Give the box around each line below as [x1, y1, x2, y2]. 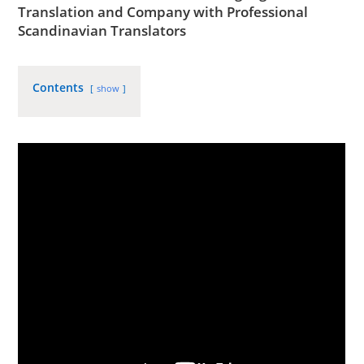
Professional [227, 2, 309, 21]
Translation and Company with [18, 2, 227, 21]
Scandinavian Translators [18, 20, 190, 40]
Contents [32, 79, 84, 95]
